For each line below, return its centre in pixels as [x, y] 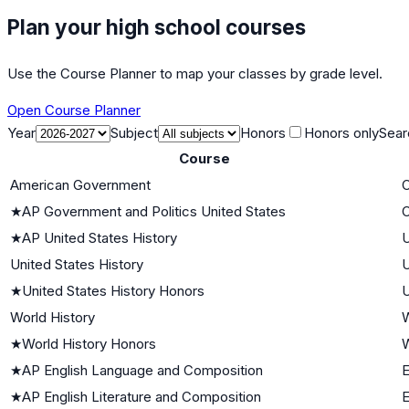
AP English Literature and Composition [142, 396]
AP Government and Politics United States [154, 211]
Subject [134, 132]
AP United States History [100, 237]
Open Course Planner [74, 110]
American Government [80, 184]
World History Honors [89, 343]
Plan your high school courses [157, 26]
